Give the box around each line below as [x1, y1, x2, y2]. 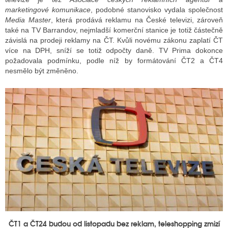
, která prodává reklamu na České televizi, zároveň [50, 16, 223, 24]
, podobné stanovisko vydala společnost [91, 6, 223, 14]
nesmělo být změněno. [5, 67, 78, 75]
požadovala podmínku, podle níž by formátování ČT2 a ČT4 [5, 56, 223, 65]
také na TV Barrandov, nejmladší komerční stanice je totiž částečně [5, 26, 223, 34]
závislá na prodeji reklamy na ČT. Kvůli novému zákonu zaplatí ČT [5, 36, 223, 44]
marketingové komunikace [5, 6, 91, 14]
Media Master [5, 16, 51, 24]
